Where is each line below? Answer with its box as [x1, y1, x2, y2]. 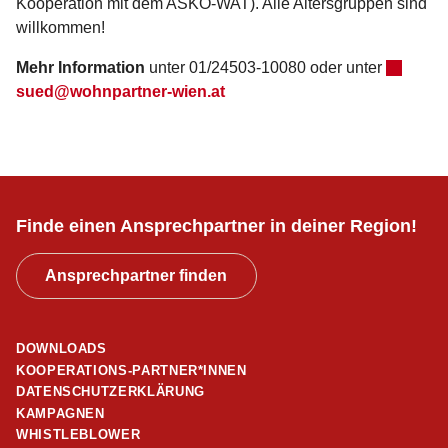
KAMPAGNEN [16, 405, 105, 421]
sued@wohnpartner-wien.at [16, 82, 225, 100]
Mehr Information [16, 58, 149, 76]
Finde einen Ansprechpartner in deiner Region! [16, 215, 417, 236]
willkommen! [16, 18, 105, 36]
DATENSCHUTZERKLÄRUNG [16, 384, 205, 400]
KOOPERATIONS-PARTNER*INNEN [16, 362, 247, 378]
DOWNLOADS [16, 341, 107, 357]
